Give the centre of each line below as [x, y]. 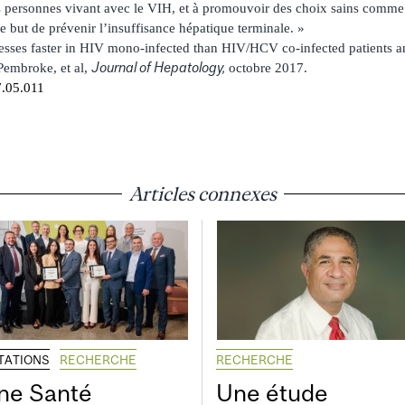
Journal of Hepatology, [160, 67]
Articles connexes [202, 193]
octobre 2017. [268, 67]
